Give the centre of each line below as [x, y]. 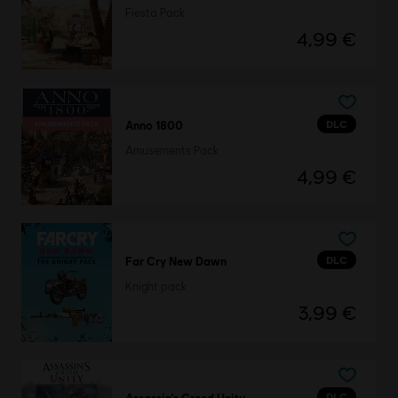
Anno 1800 [154, 125]
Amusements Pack [171, 150]
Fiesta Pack [155, 12]
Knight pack [155, 287]
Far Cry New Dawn [175, 262]
